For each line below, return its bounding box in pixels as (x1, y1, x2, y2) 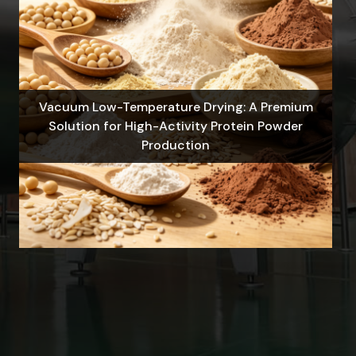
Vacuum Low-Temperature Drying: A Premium (38, 98, 313, 115)
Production (141, 136, 211, 153)
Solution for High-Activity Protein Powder (48, 117, 304, 134)
